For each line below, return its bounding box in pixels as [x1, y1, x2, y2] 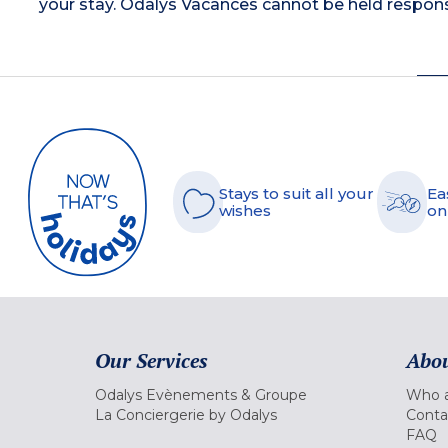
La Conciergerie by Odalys [95, 406, 277, 425]
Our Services [95, 347, 208, 375]
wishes [219, 201, 271, 221]
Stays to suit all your [219, 184, 374, 204]
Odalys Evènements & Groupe [95, 386, 307, 405]
